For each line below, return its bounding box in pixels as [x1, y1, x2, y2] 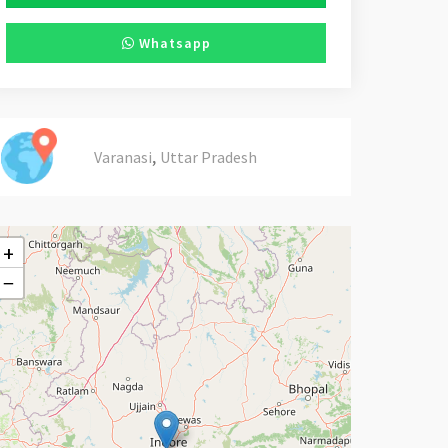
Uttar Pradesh [160, 147, 257, 167]
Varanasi [94, 147, 152, 167]
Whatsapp [134, 34, 211, 52]
